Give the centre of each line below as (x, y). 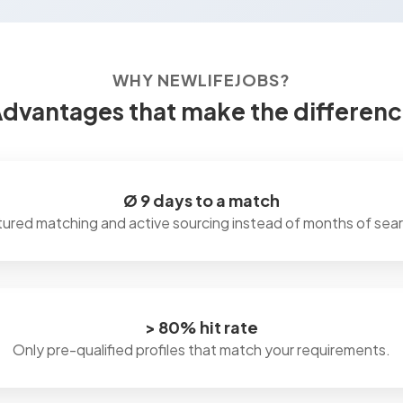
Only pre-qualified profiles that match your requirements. (201, 349)
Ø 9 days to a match (201, 200)
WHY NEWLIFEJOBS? (201, 80)
